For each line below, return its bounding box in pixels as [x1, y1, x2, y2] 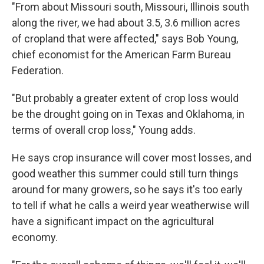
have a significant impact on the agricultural [12, 215, 214, 227]
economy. [12, 231, 58, 243]
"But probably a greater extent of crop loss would [12, 92, 239, 104]
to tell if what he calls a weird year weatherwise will [12, 199, 249, 212]
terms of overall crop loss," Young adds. [12, 124, 196, 136]
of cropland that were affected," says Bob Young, [12, 32, 238, 45]
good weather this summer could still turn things [12, 167, 239, 180]
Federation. [12, 64, 64, 77]
